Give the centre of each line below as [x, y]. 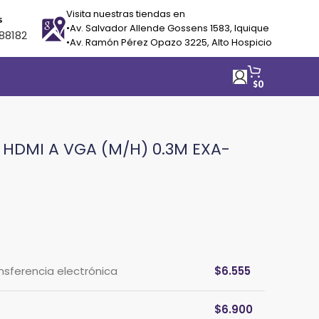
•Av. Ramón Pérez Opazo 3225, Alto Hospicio [169, 42]
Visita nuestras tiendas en [126, 14]
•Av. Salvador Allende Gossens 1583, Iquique [168, 28]
